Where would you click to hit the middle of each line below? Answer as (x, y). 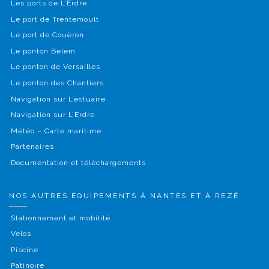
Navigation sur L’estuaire (58, 99)
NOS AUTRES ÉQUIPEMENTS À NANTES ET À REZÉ (124, 195)
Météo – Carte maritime (56, 131)
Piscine (24, 249)
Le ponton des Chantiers (57, 83)
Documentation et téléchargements (78, 163)
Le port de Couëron (47, 35)
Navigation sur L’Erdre (53, 115)
